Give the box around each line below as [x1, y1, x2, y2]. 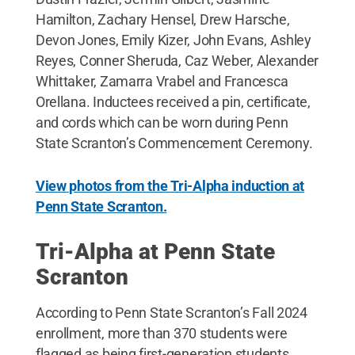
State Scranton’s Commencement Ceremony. [35, 134, 313, 151]
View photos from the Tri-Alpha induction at [35, 177, 305, 194]
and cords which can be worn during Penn [35, 113, 288, 131]
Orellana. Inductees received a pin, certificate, [35, 93, 311, 110]
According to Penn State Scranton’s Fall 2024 [35, 303, 307, 321]
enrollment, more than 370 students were [35, 324, 288, 342]
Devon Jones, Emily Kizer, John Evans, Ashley [35, 31, 311, 48]
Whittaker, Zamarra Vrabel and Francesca [35, 72, 288, 90]
